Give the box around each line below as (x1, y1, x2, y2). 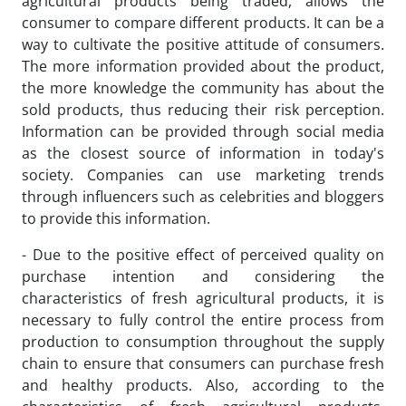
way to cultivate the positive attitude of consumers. (22, 34, 384, 54)
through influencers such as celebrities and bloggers (22, 187, 384, 207)
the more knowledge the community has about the (22, 78, 384, 98)
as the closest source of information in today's (22, 143, 384, 163)
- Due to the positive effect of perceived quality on (22, 245, 384, 265)
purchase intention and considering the (22, 266, 384, 286)
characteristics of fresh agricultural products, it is (22, 288, 384, 308)
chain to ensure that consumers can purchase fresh (22, 353, 384, 373)
